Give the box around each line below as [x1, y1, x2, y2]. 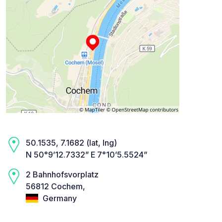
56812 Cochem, [26, 181, 85, 191]
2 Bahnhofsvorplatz [26, 169, 99, 179]
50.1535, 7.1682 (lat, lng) [26, 137, 117, 148]
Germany [41, 193, 77, 203]
